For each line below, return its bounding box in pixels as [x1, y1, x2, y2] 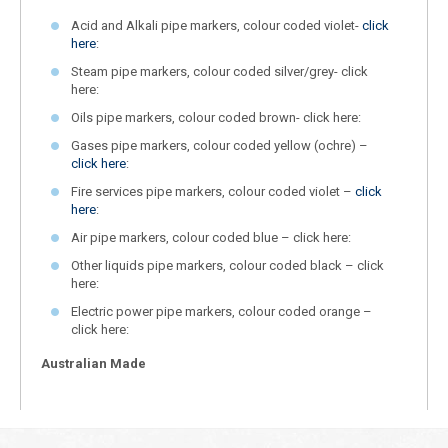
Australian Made [41, 355, 146, 371]
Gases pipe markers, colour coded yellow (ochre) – [71, 137, 368, 153]
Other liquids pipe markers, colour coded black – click [71, 257, 384, 273]
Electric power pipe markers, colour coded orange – [71, 303, 372, 319]
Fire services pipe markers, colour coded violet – [71, 183, 355, 199]
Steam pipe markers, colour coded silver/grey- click [71, 63, 368, 79]
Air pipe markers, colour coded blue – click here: [71, 229, 351, 245]
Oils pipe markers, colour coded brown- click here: [71, 109, 361, 125]
